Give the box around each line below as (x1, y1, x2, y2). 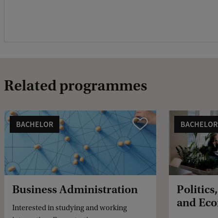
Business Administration (12, 183, 138, 197)
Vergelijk (132, 119, 159, 128)
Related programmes (4, 76, 147, 94)
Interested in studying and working (12, 203, 127, 213)
